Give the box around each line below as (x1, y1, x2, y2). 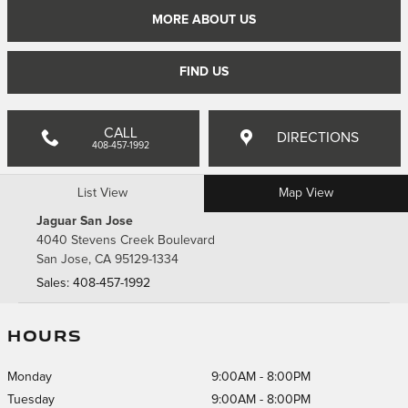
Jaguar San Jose (36, 214, 133, 228)
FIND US (179, 65, 229, 78)
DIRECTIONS (276, 130, 359, 145)
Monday (7, 370, 52, 383)
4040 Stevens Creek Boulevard (36, 233, 215, 247)
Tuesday (7, 393, 55, 406)
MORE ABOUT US (152, 13, 256, 26)
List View (76, 186, 127, 199)
